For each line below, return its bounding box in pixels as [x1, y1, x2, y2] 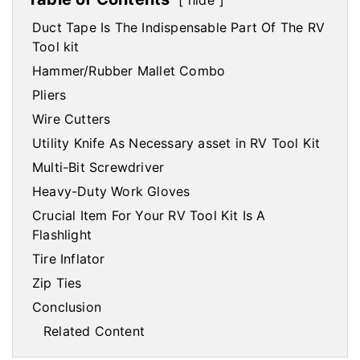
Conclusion [32, 299, 101, 316]
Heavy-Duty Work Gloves [32, 183, 190, 200]
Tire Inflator [32, 251, 105, 268]
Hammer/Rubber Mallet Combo [32, 63, 226, 80]
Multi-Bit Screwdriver [32, 159, 165, 176]
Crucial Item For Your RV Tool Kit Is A [32, 207, 266, 224]
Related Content [43, 323, 145, 340]
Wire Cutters [32, 111, 111, 128]
